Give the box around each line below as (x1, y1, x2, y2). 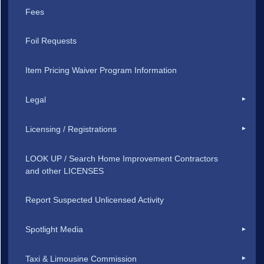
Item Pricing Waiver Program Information (25, 65, 177, 75)
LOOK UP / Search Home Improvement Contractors (25, 153, 219, 163)
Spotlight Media (25, 225, 84, 235)
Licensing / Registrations (25, 124, 117, 134)
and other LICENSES (25, 166, 104, 176)
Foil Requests (25, 36, 77, 46)
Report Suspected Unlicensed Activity (25, 195, 164, 205)
